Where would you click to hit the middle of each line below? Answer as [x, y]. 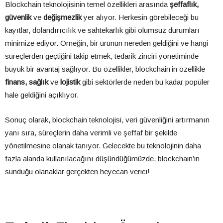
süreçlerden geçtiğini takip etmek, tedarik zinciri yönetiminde [102, 56]
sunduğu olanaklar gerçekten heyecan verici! [77, 172]
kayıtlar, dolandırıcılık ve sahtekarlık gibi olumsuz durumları [102, 30]
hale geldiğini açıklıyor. [42, 95]
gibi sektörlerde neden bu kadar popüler [145, 82]
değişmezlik [62, 17]
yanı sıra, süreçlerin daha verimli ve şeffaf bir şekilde [91, 133]
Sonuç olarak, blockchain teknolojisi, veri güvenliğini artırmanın [107, 120]
